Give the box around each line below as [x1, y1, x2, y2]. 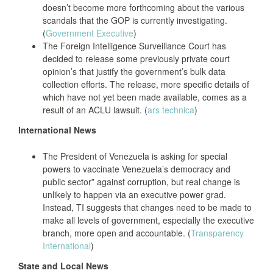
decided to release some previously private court [43, 52, 230, 65]
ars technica [147, 104, 194, 116]
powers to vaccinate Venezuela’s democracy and [43, 163, 230, 175]
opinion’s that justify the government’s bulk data [43, 65, 225, 77]
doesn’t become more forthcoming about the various [43, 1, 244, 13]
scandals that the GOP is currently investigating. [43, 14, 227, 26]
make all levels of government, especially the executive [43, 214, 254, 226]
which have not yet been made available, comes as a [43, 91, 247, 103]
